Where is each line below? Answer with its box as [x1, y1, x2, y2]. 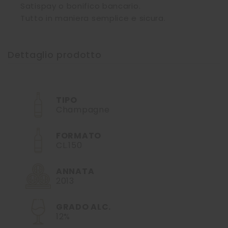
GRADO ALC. [56, 201, 111, 213]
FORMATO [56, 130, 101, 141]
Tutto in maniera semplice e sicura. [20, 13, 166, 23]
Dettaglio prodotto [8, 48, 102, 61]
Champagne [56, 104, 110, 116]
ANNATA [56, 165, 95, 177]
